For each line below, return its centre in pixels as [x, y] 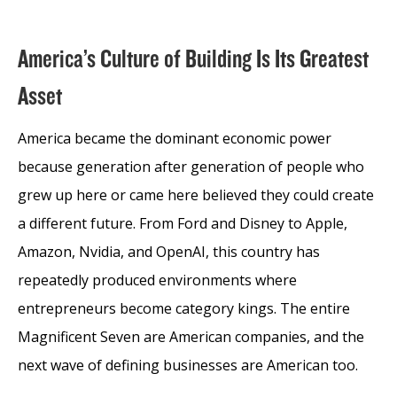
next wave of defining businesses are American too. [188, 365]
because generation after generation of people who [191, 166]
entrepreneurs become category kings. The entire [184, 308]
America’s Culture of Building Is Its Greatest [193, 59]
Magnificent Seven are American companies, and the [191, 336]
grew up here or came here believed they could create [196, 195]
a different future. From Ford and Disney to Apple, [183, 223]
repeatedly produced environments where [157, 280]
